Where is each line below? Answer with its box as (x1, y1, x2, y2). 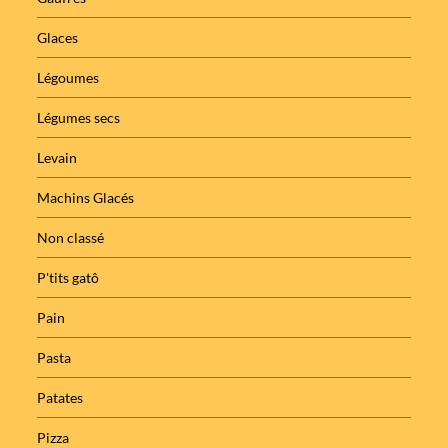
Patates (37, 389, 84, 407)
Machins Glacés (37, 189, 135, 207)
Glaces (37, 29, 79, 47)
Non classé (37, 229, 105, 247)
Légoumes (37, 69, 100, 87)
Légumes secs (37, 109, 121, 127)
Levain (37, 149, 78, 167)
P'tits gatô (37, 269, 100, 287)
